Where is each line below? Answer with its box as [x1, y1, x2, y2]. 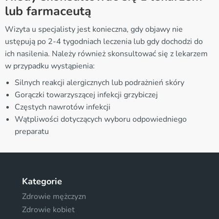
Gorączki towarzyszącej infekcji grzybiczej [15, 89, 158, 100]
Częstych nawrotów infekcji [15, 101, 110, 112]
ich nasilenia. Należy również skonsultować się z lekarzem [5, 48, 208, 59]
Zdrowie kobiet [22, 204, 75, 216]
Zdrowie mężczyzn [22, 191, 86, 202]
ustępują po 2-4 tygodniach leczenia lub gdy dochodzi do [5, 36, 203, 47]
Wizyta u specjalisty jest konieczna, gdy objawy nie [5, 23, 183, 35]
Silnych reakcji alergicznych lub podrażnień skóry [15, 77, 184, 88]
